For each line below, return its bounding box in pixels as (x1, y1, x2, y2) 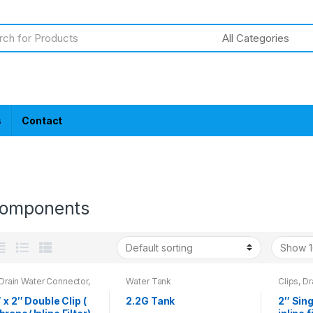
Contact (22, 114, 63, 126)
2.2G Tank (126, 294, 175, 307)
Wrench (277, 284, 310, 295)
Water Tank (126, 275, 172, 286)
